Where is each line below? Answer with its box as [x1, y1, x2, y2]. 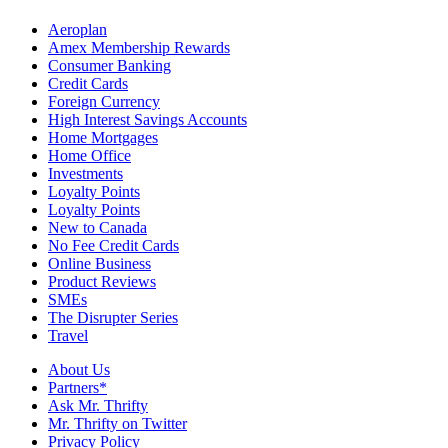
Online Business [48, 255, 151, 272]
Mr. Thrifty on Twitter [48, 415, 187, 432]
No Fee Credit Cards [48, 237, 179, 254]
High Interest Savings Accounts [48, 111, 247, 128]
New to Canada [48, 219, 147, 236]
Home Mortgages [48, 129, 158, 146]
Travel [48, 327, 88, 344]
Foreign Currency [48, 93, 160, 110]
